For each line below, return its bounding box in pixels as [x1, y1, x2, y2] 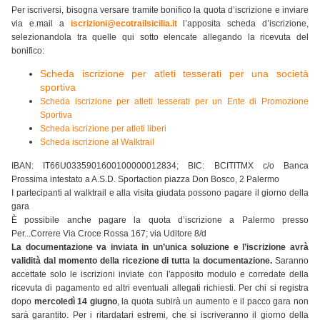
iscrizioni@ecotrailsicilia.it [70, 19, 177, 29]
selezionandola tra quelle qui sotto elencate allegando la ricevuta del [11, 32, 309, 43]
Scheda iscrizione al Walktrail [40, 137, 154, 148]
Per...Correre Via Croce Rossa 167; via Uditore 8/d [11, 229, 206, 239]
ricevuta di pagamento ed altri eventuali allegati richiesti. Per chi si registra [11, 283, 309, 294]
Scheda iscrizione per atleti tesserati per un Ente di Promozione [40, 96, 309, 107]
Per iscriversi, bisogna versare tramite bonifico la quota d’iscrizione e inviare [11, 5, 309, 16]
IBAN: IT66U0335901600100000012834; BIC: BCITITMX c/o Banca [11, 161, 309, 171]
